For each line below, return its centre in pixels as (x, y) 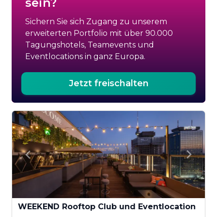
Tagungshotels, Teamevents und (90, 45)
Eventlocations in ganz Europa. (85, 56)
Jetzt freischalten (108, 83)
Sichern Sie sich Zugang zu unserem (96, 22)
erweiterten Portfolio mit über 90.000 (99, 33)
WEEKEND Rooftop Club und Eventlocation (107, 207)
